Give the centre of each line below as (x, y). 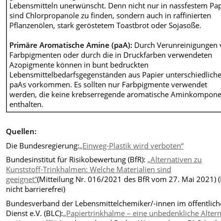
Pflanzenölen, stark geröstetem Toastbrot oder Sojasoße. (106, 25)
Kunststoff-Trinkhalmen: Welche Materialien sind (89, 169)
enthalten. (27, 104)
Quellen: (21, 131)
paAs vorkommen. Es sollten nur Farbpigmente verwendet (109, 84)
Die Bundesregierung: (43, 145)
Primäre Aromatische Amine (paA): (71, 45)
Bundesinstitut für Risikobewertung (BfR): (77, 160)
